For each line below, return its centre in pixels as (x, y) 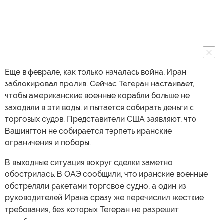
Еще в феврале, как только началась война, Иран (96, 72)
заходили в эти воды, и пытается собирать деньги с (99, 108)
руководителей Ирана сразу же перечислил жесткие (104, 198)
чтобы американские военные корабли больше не (97, 96)
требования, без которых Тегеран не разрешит (92, 210)
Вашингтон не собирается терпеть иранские (88, 131)
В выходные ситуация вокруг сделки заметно (89, 163)
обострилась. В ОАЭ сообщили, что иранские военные (106, 174)
